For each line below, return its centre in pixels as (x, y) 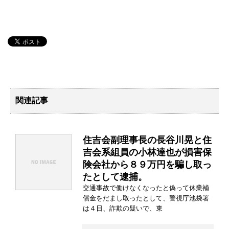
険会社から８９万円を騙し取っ (147, 165)
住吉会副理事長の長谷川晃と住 (147, 140)
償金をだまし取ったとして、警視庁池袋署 (146, 198)
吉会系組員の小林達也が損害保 (147, 152)
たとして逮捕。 (115, 177)
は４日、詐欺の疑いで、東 (123, 208)
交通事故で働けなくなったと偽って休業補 (146, 188)
